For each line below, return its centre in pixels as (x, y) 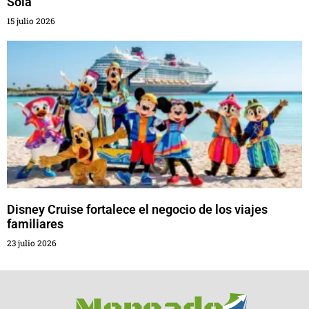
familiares (35, 223)
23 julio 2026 (32, 242)
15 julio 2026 (31, 20)
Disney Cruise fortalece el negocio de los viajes (137, 209)
